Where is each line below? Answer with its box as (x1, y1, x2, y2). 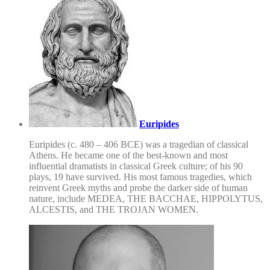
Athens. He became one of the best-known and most (29, 149, 228, 160)
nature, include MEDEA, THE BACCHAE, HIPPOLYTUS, (29, 193, 263, 204)
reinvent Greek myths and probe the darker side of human (29, 182, 248, 193)
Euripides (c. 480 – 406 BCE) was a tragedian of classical (29, 139, 248, 149)
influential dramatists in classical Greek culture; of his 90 (29, 160, 243, 171)
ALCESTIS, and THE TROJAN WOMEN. (29, 204, 198, 215)
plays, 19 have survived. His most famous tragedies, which (29, 171, 252, 182)
